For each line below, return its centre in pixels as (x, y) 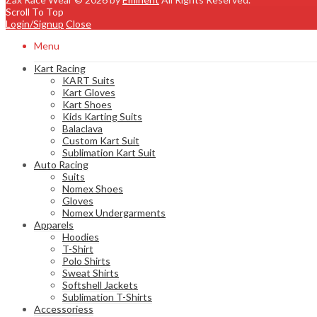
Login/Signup (35, 23)
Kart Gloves (89, 92)
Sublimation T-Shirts (107, 296)
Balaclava (82, 128)
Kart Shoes (87, 104)
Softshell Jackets (100, 284)
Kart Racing (60, 68)
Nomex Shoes (93, 188)
